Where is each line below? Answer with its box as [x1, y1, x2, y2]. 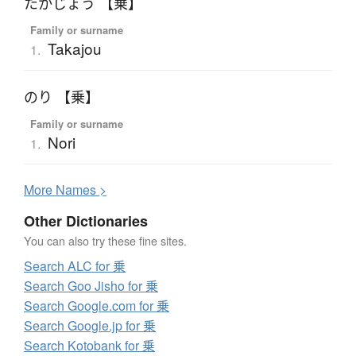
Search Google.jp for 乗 [24, 315, 156, 335]
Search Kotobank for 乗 [24, 335, 155, 354]
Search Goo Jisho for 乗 [24, 276, 158, 295]
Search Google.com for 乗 [24, 296, 169, 315]
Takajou [47, 37, 102, 59]
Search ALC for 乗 [24, 256, 126, 275]
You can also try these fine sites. [24, 231, 187, 249]
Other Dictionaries [24, 210, 148, 231]
